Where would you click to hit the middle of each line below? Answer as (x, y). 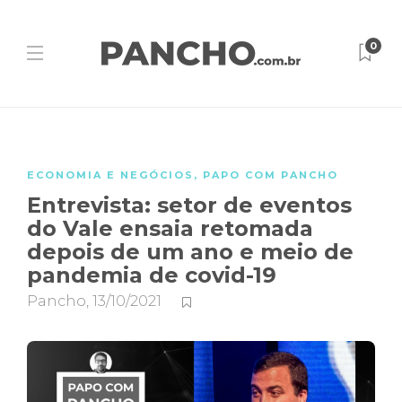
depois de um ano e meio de (190, 252)
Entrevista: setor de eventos (189, 205)
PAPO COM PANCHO (271, 175)
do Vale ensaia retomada (170, 228)
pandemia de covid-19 (155, 275)
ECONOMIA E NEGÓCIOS (110, 175)
